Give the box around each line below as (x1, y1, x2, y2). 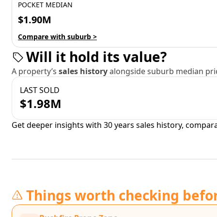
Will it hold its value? (26, 47, 167, 66)
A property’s (12, 66, 59, 77)
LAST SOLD (20, 85, 60, 95)
